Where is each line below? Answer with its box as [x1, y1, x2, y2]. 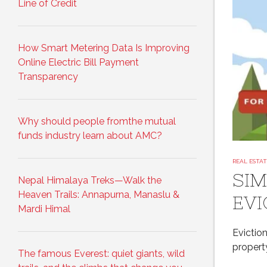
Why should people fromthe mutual [18, 116, 176, 127]
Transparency [18, 71, 78, 82]
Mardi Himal [18, 203, 70, 215]
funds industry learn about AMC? [18, 130, 162, 141]
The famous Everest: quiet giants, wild [18, 248, 185, 259]
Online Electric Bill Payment [18, 57, 139, 68]
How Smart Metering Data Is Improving [18, 42, 190, 54]
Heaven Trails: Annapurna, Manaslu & [18, 189, 179, 200]
